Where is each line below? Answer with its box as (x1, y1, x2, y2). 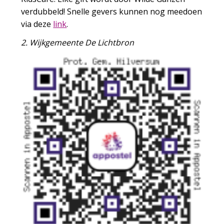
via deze (21, 18, 53, 30)
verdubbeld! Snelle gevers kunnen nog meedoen (21, 6, 202, 17)
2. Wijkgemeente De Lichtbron (21, 37, 134, 48)
